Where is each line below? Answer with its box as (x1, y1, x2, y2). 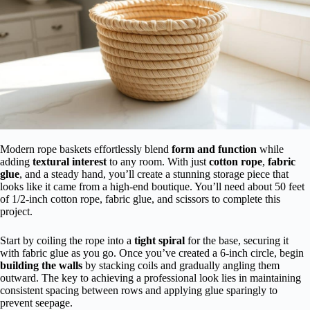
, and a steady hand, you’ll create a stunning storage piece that (19, 167, 289, 180)
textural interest (33, 155, 107, 167)
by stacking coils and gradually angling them (82, 259, 280, 271)
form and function (172, 143, 257, 155)
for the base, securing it (185, 234, 289, 246)
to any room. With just (107, 155, 209, 167)
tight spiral (134, 234, 185, 246)
